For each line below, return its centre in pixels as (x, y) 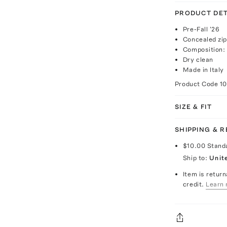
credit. (193, 184)
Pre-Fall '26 (201, 29)
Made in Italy (203, 70)
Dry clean (198, 60)
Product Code (197, 84)
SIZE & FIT (193, 107)
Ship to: (195, 158)
